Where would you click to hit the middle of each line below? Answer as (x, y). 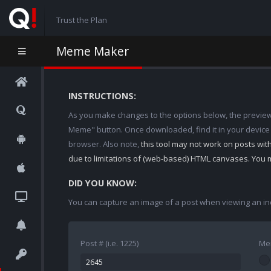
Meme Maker (93, 51)
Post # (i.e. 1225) (109, 243)
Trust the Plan (81, 20)
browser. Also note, (105, 144)
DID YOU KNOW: (103, 183)
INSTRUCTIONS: (102, 96)
